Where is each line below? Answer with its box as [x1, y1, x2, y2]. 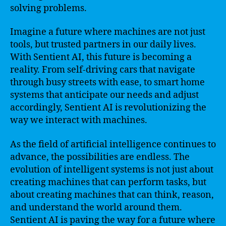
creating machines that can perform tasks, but [10, 176, 206, 188]
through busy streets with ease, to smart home [10, 77, 205, 88]
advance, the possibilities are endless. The [10, 151, 190, 163]
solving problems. [10, 2, 87, 14]
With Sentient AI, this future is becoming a [10, 51, 192, 63]
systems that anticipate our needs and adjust [10, 89, 199, 101]
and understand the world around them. [10, 201, 182, 213]
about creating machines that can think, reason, [10, 189, 214, 201]
